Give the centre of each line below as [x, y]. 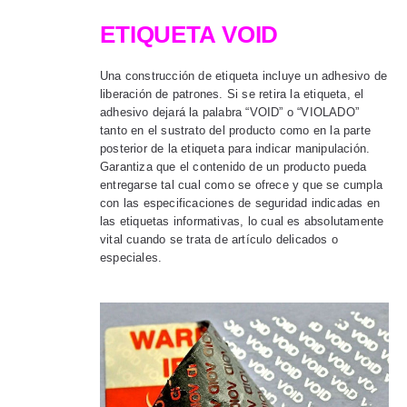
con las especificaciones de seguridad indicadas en [240, 203]
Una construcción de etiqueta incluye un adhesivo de [244, 76]
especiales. [131, 258]
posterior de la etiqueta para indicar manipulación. [235, 149]
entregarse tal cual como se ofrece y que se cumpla [242, 185]
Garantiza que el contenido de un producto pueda [233, 167]
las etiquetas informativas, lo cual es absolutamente [242, 222]
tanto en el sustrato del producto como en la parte [235, 131]
